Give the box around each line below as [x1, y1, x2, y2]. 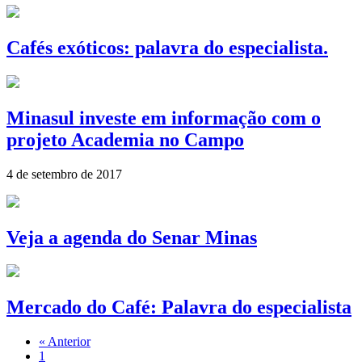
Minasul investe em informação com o [6, 107, 321, 128]
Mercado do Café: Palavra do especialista [6, 297, 351, 318]
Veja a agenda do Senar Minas [6, 226, 257, 248]
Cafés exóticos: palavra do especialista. [6, 36, 328, 58]
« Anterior [39, 335, 90, 349]
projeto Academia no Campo [6, 128, 244, 150]
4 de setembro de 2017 [6, 166, 122, 181]
